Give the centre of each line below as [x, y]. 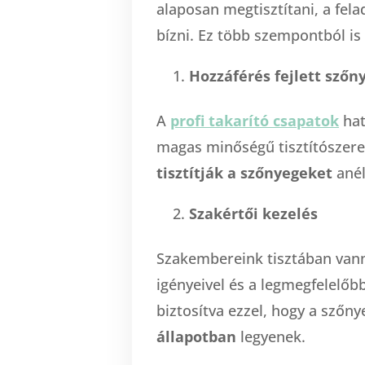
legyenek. [271, 336]
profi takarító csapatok [255, 120]
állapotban [196, 336]
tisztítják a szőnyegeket [244, 172]
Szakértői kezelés [253, 213]
